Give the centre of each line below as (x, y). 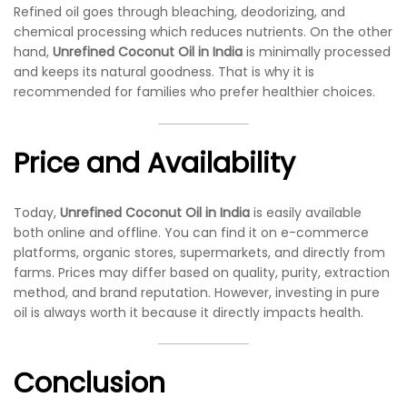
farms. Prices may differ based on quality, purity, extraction (202, 272)
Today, (37, 212)
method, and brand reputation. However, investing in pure (197, 292)
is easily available (306, 212)
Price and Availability (154, 163)
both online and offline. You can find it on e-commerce (191, 232)
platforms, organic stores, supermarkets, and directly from (199, 252)
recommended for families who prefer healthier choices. (194, 92)
